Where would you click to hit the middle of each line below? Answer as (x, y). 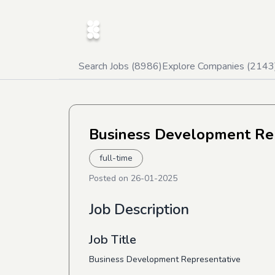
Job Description (139, 209)
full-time (116, 158)
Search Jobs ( (107, 66)
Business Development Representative (165, 259)
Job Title (113, 240)
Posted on (110, 178)
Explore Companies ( (206, 66)
